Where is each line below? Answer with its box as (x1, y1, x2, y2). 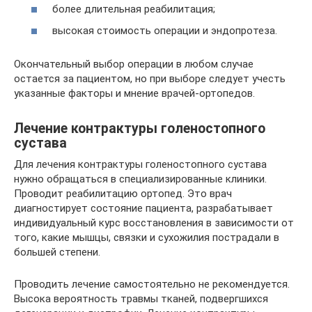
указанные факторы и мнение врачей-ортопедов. (14, 87, 255, 100)
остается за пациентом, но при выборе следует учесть (14, 72, 286, 85)
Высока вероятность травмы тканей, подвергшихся (14, 292, 268, 305)
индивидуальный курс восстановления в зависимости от (14, 217, 294, 229)
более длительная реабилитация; (52, 2, 215, 15)
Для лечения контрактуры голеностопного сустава (14, 158, 267, 171)
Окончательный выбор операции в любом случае (14, 58, 253, 70)
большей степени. (14, 246, 100, 258)
